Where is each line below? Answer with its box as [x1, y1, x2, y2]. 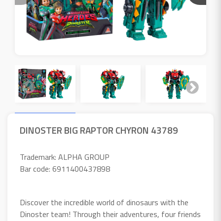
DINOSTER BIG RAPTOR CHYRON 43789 [20, 123, 178, 138]
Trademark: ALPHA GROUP [20, 151, 110, 163]
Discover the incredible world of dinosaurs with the [20, 196, 188, 209]
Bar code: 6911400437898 [20, 163, 110, 175]
